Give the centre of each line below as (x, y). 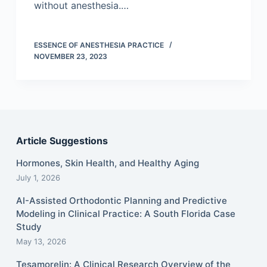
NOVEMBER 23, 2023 (70, 57)
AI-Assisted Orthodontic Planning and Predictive (121, 201)
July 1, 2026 (38, 178)
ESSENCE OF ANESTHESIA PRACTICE (99, 45)
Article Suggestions (62, 141)
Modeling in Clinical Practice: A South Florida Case (125, 214)
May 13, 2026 (41, 242)
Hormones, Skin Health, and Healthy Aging (107, 163)
